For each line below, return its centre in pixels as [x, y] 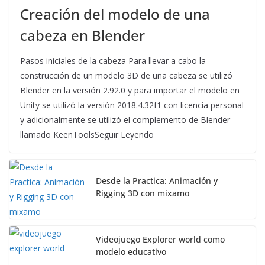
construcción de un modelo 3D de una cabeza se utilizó [126, 76]
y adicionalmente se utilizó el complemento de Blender [125, 120]
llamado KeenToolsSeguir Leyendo [87, 135]
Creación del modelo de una [115, 14]
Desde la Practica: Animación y [157, 181]
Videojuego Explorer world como [160, 240]
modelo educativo [131, 252]
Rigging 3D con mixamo [143, 193]
